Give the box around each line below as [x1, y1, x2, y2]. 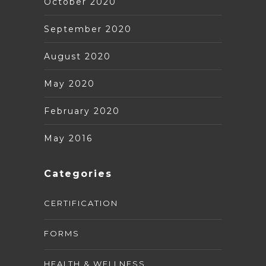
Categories [44, 167, 112, 179]
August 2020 [44, 50, 111, 62]
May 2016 [44, 132, 93, 144]
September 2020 [44, 23, 132, 34]
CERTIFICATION [44, 198, 118, 208]
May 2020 [44, 78, 95, 89]
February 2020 [44, 105, 120, 116]
